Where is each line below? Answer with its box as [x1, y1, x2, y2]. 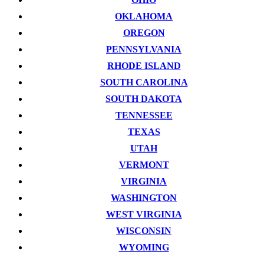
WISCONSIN [116, 225, 171, 236]
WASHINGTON [111, 192, 177, 203]
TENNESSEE [115, 110, 173, 120]
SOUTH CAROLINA [100, 77, 188, 87]
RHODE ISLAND [107, 60, 181, 71]
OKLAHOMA [115, 11, 173, 21]
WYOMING [118, 242, 169, 252]
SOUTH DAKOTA [105, 93, 182, 104]
